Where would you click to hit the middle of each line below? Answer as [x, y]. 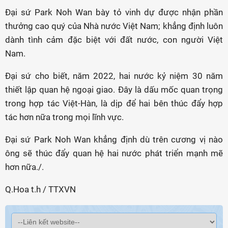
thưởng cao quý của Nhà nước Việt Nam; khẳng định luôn [114, 26]
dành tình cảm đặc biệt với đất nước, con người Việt [114, 40]
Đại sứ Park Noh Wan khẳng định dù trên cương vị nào [114, 140]
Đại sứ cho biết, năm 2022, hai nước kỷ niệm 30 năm [114, 76]
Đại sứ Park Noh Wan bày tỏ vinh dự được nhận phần [114, 12]
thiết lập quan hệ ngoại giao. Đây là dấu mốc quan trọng [114, 90]
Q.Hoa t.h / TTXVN [40, 190]
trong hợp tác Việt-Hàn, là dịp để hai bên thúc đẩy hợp [114, 104]
